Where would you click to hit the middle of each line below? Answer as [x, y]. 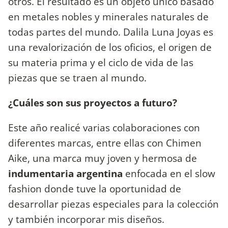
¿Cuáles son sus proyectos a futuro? [93, 102]
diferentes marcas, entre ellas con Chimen [105, 142]
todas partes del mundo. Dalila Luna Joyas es [111, 32]
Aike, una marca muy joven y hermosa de [103, 158]
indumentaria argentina [65, 173]
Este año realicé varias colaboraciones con [104, 127]
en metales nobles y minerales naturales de [108, 16]
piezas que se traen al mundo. [77, 77]
